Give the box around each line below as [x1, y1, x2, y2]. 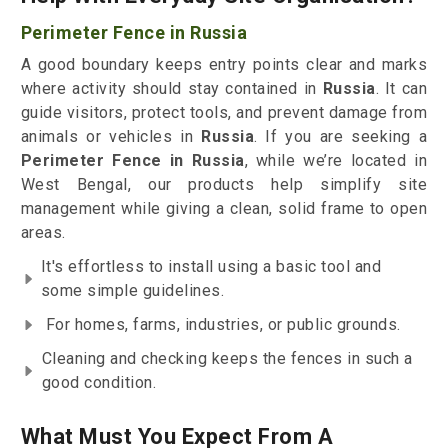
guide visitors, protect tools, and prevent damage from [20, 103, 428, 123]
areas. [20, 223, 66, 243]
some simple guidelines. [40, 281, 225, 301]
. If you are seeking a [254, 127, 428, 147]
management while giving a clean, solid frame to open [20, 199, 428, 219]
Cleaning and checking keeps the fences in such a [41, 349, 413, 369]
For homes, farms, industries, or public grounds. [45, 315, 401, 335]
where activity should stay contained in [20, 79, 323, 99]
